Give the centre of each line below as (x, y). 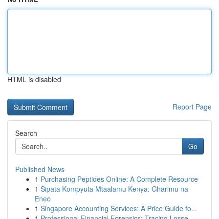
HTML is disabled (34, 79)
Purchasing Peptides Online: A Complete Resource (119, 179)
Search (26, 133)
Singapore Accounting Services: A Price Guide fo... (119, 208)
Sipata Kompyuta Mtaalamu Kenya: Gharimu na (114, 189)
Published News (40, 169)
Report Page (192, 107)
